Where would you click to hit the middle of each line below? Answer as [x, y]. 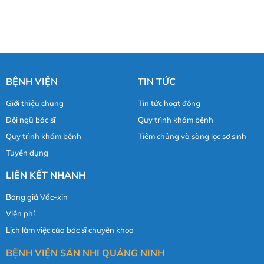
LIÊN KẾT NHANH [46, 175]
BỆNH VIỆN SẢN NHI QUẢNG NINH [85, 253]
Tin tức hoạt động [169, 103]
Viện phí [20, 214]
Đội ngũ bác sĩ [31, 120]
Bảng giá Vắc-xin [37, 197]
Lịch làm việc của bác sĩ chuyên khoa [70, 230]
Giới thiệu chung [35, 103]
